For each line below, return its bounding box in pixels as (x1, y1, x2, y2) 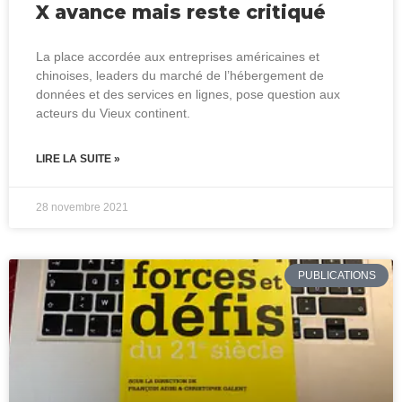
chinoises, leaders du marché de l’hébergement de (36, 67, 324, 83)
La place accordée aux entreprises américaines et (36, 48, 319, 64)
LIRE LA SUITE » (36, 152, 120, 165)
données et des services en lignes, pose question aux (36, 86, 340, 101)
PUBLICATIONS (297, 268, 376, 282)
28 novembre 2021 (36, 200, 128, 214)
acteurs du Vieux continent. (36, 105, 190, 120)
